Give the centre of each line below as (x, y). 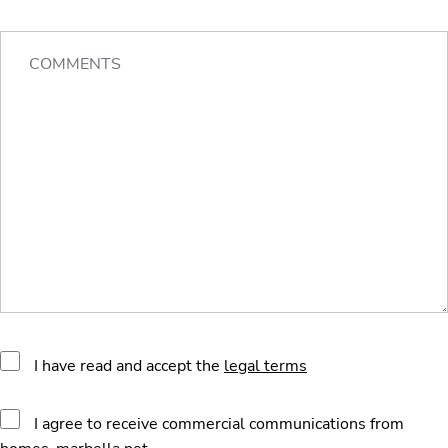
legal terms (265, 366)
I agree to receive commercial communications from (219, 423)
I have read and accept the (129, 366)
